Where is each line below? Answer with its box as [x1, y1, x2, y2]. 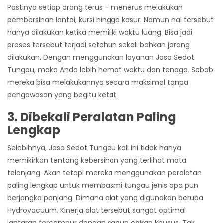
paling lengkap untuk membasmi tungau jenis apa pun [7, 180, 198, 191]
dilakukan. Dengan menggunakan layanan [7, 52, 156, 63]
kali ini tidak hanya [116, 143, 181, 153]
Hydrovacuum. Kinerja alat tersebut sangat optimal [7, 205, 186, 216]
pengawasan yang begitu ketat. [7, 90, 118, 100]
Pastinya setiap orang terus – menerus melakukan [7, 2, 183, 13]
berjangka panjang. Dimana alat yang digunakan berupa [7, 193, 203, 203]
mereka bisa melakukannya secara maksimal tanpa [7, 77, 188, 88]
